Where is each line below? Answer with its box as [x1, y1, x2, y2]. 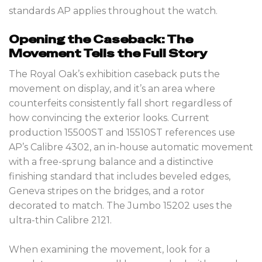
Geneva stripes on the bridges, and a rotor [9, 185, 205, 196]
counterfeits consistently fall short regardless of [9, 97, 232, 109]
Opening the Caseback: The [9, 32, 193, 47]
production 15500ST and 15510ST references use [9, 126, 235, 138]
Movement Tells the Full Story [9, 46, 207, 61]
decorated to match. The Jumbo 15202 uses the [9, 199, 232, 211]
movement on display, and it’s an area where [9, 82, 215, 94]
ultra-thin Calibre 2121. [9, 214, 112, 226]
